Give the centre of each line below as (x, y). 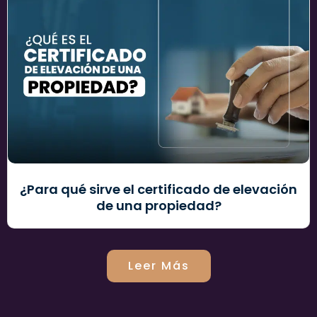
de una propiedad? (158, 205)
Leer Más (158, 265)
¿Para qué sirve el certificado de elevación (158, 189)
